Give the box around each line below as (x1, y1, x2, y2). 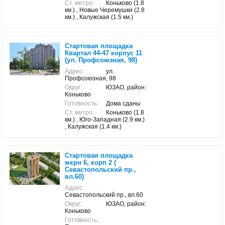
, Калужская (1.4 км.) (65, 123, 122, 130)
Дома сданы (106, 100, 141, 107)
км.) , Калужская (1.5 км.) (65, 14, 133, 21)
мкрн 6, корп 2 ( (65, 159, 116, 166)
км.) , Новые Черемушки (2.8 (65, 7, 145, 14)
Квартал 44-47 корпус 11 (65, 49, 142, 57)
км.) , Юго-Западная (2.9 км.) (65, 116, 145, 123)
